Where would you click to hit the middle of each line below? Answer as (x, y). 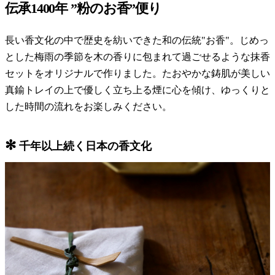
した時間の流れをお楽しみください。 (88, 107)
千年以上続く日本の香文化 (84, 146)
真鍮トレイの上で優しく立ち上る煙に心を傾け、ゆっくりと (137, 90)
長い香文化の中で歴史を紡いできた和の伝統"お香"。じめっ (137, 41)
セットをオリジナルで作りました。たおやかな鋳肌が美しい (137, 74)
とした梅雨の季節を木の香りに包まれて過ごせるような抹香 (137, 57)
